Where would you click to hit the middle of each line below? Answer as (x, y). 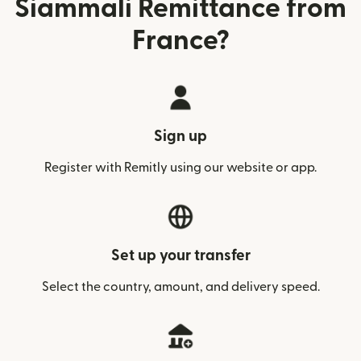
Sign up (180, 136)
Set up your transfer (180, 255)
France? (180, 40)
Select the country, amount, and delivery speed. (180, 286)
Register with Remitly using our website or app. (180, 167)
